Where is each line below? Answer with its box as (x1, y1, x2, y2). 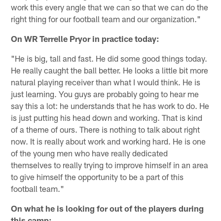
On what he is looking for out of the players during (11, 203, 204, 214)
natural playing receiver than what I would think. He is (11, 77, 201, 87)
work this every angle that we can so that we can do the (11, 2, 209, 12)
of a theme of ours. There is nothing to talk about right (11, 124, 200, 135)
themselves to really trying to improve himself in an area (11, 160, 209, 170)
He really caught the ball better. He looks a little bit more (11, 65, 209, 75)
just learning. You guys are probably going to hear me (11, 89, 199, 99)
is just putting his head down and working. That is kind (11, 112, 203, 123)
